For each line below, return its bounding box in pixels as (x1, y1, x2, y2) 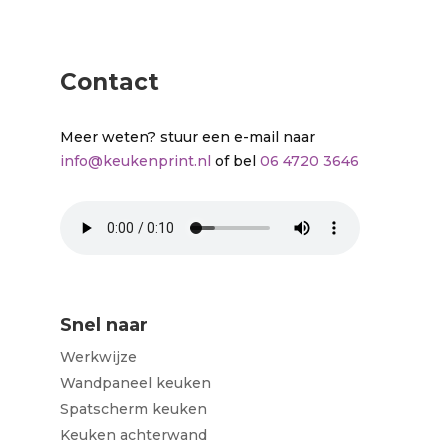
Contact (59, 67, 159, 96)
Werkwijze (59, 347, 137, 366)
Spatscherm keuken (59, 399, 207, 418)
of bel (210, 151, 260, 170)
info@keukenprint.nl (59, 151, 211, 170)
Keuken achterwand (59, 425, 207, 444)
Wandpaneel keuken (59, 373, 211, 392)
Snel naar (59, 313, 148, 336)
